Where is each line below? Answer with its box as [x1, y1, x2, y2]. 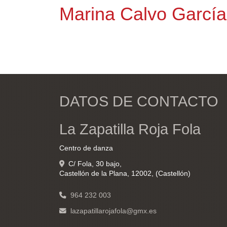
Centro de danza [59, 144, 113, 152]
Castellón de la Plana [59, 170, 127, 177]
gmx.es [133, 207, 157, 215]
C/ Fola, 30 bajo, [68, 160, 122, 168]
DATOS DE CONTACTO [59, 93, 218, 109]
